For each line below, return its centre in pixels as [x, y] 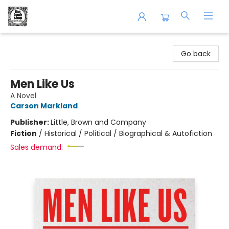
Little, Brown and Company [98, 122]
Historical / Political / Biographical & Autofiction [128, 133]
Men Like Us [42, 84]
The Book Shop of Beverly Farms [65, 42]
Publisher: [30, 122]
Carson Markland [44, 106]
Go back [196, 54]
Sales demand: [37, 147]
